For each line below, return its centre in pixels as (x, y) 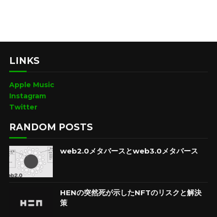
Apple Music (31, 85)
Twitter (23, 107)
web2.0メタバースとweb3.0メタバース (129, 151)
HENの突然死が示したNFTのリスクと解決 (131, 192)
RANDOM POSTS (51, 127)
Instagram (27, 96)
